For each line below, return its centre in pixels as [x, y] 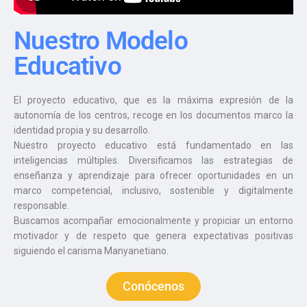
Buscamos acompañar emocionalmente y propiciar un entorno [153, 220]
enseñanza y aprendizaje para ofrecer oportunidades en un [153, 175]
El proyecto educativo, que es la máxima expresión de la [153, 100]
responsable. [41, 205]
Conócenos [153, 286]
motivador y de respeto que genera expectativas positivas [153, 235]
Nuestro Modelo [101, 40]
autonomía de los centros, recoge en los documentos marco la [153, 115]
